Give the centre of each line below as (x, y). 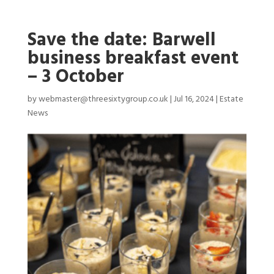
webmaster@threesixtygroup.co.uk (103, 99)
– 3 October (76, 77)
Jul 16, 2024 (194, 99)
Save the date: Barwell (121, 40)
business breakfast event (133, 58)
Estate (231, 99)
